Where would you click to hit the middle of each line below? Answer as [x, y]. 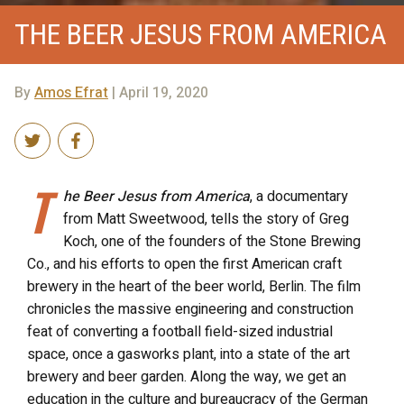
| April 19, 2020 [158, 92]
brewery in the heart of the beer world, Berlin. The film [194, 286]
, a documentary [299, 196]
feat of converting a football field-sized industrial [180, 331]
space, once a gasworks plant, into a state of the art [188, 354]
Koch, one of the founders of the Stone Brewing [212, 241]
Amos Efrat [71, 92]
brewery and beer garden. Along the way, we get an [187, 376]
